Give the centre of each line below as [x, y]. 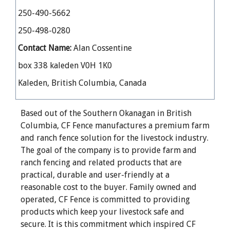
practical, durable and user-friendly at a [95, 175]
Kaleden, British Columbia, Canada [82, 83]
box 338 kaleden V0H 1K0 [65, 66]
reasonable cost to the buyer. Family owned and [109, 187]
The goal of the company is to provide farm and [109, 150]
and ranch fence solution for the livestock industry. [114, 138]
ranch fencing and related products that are [101, 163]
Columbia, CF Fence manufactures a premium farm [115, 126]
